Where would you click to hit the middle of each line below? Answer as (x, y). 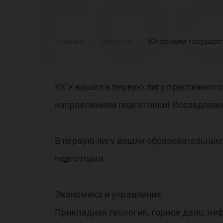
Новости (116, 42)
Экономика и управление (108, 194)
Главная (69, 42)
